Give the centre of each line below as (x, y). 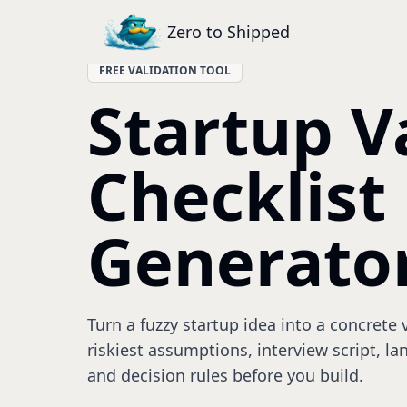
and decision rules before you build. (225, 375)
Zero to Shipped (228, 32)
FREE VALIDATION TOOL (165, 70)
